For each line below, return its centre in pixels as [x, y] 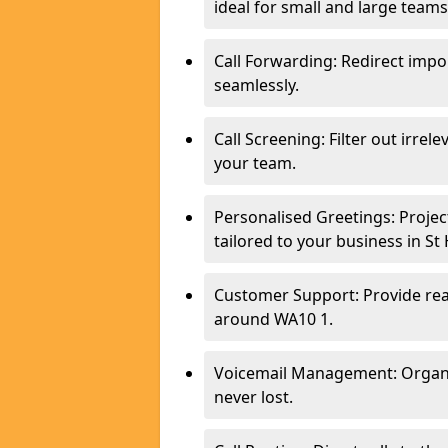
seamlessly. [256, 85]
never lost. [253, 397]
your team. [255, 163]
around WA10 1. [273, 319]
